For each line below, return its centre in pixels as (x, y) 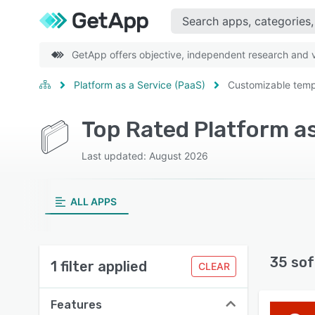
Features (76, 305)
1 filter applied (99, 266)
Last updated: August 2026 (145, 156)
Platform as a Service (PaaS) (140, 85)
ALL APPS (93, 201)
